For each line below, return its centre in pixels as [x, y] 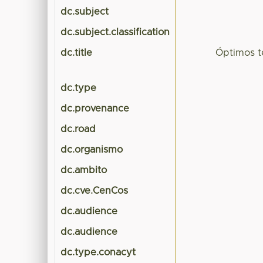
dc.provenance [95, 109]
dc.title [77, 53]
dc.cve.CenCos [95, 191]
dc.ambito [84, 171]
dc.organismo [92, 150]
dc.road [78, 129]
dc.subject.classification [115, 33]
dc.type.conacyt [98, 253]
